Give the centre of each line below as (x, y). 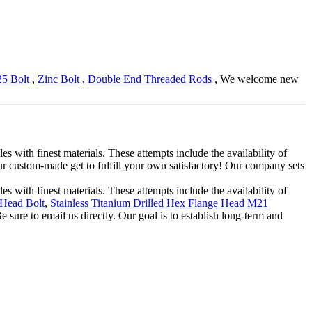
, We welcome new (255, 79)
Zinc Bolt (58, 79)
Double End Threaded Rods (150, 79)
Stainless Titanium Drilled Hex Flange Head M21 (159, 203)
